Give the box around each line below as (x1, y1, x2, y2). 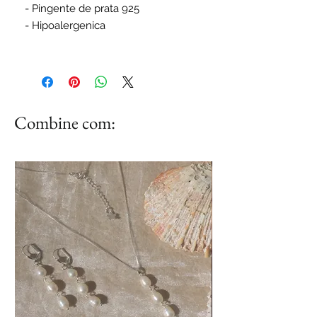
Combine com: (14, 110, 115, 134)
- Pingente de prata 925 (25, 1, 142, 15)
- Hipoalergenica (25, 18, 105, 32)
